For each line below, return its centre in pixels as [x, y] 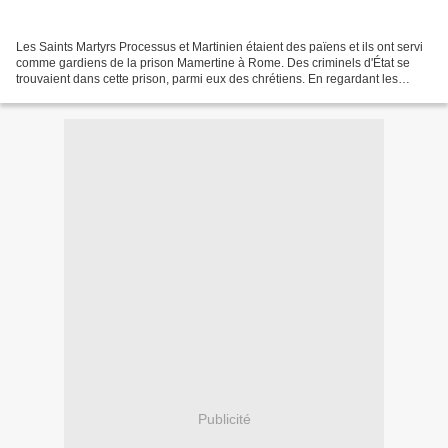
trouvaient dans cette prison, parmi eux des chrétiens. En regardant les [207, 79]
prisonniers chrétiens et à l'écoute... [111, 95]
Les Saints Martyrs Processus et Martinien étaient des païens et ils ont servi [219, 47]
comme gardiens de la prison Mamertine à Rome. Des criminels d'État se [213, 63]
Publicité [224, 418]
